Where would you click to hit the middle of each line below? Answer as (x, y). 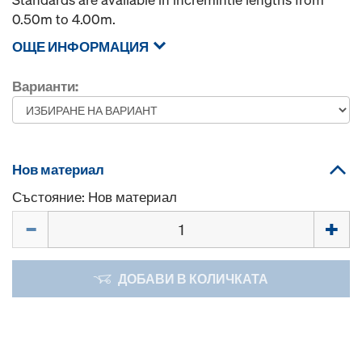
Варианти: (45, 86)
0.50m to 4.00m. (64, 19)
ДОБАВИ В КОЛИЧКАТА (193, 279)
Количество (48, 219)
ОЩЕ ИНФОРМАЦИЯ (80, 46)
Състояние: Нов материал (95, 197)
